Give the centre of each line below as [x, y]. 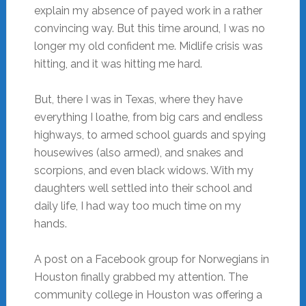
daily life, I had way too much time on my [137, 206]
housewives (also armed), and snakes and [138, 152]
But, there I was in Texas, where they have [138, 99]
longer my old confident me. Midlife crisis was [148, 46]
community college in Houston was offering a [148, 294]
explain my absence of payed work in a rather [148, 10]
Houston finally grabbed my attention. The [141, 277]
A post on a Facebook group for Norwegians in [151, 259]
